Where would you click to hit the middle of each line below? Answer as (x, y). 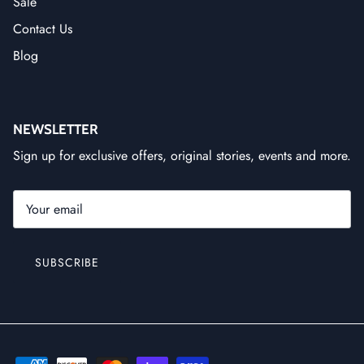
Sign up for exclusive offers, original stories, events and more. (182, 155)
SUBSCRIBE (67, 262)
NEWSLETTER (56, 129)
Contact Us (43, 28)
